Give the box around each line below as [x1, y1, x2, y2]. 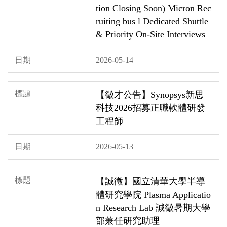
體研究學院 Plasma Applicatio [96, 189, 211, 200]
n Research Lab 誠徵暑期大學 [96, 202, 210, 213]
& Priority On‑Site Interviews [96, 29, 205, 40]
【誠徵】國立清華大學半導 [96, 176, 205, 186]
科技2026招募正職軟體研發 [96, 102, 205, 113]
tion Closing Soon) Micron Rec [96, 3, 211, 13]
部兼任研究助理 [96, 215, 160, 226]
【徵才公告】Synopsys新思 [96, 89, 204, 100]
